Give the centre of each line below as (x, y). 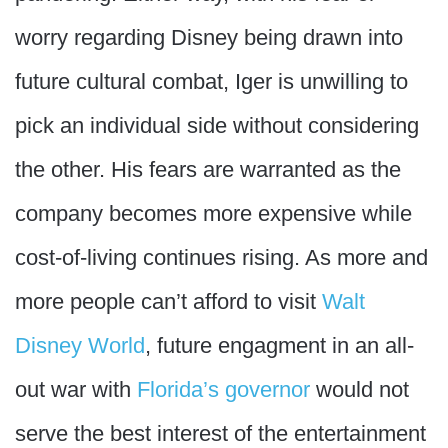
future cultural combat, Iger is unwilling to (211, 81)
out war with (76, 389)
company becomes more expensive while (213, 213)
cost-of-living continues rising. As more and (221, 257)
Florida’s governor (223, 389)
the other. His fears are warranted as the (208, 169)
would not (359, 389)
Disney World (80, 345)
